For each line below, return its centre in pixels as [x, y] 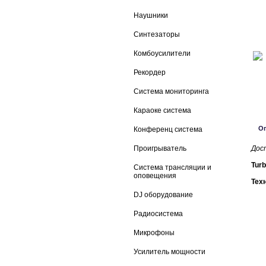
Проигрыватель [160, 148]
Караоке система [162, 110]
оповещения [155, 176]
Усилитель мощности [170, 252]
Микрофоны [154, 233]
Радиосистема [158, 214]
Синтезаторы [157, 34]
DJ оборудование [163, 195]
